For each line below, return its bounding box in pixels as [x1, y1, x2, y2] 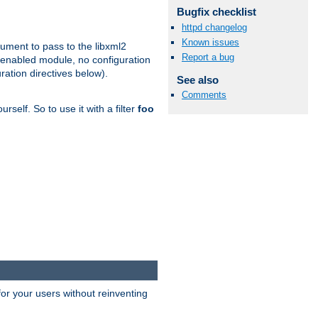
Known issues [182, 36, 239, 48]
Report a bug [182, 52, 234, 62]
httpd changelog [182, 21, 247, 33]
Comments [182, 89, 226, 101]
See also [176, 74, 219, 86]
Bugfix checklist [176, 6, 256, 18]
